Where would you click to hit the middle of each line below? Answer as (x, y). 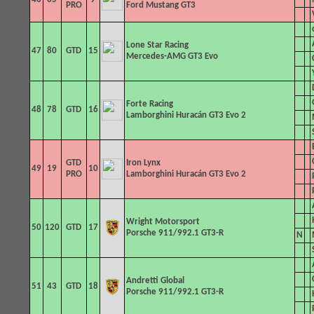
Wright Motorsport (163, 222)
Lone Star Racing (157, 45)
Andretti (143, 281)
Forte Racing (149, 104)
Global (172, 281)
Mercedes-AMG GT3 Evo (172, 56)
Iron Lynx (143, 163)
